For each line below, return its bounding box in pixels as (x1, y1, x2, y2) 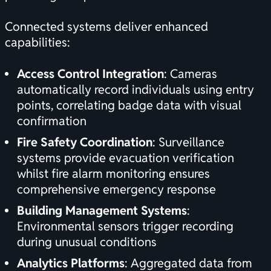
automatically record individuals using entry (17, 82, 254, 98)
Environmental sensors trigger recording (17, 218, 233, 235)
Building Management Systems (17, 203, 187, 219)
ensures (166, 166, 210, 182)
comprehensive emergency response (17, 181, 216, 198)
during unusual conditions (17, 234, 157, 250)
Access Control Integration (17, 66, 164, 82)
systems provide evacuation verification (17, 150, 234, 166)
